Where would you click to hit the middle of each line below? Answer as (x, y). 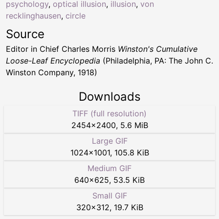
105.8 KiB (131, 153)
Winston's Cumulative (158, 49)
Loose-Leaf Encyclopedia (53, 61)
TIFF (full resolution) (109, 114)
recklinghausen (33, 16)
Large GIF (109, 141)
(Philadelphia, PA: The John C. (157, 61)
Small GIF (109, 196)
